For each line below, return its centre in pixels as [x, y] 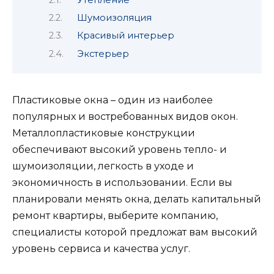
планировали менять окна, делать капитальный [137, 199]
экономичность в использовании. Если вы [122, 183]
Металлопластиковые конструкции [104, 133]
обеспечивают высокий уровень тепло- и [120, 150]
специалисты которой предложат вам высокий [135, 232]
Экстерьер [103, 54]
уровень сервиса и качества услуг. [104, 249]
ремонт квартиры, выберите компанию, [115, 216]
